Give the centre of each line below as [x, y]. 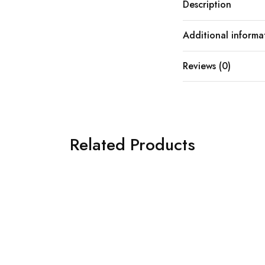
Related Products [132, 144]
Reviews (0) [206, 66]
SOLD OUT [156, 209]
